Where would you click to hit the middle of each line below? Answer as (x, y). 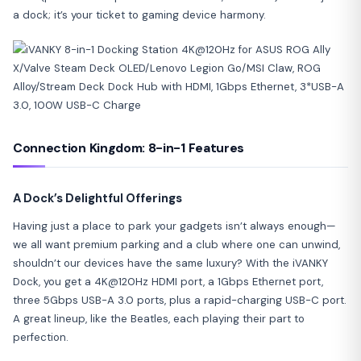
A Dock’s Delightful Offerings (98, 198)
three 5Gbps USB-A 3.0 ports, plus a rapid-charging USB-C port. (180, 300)
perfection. (41, 337)
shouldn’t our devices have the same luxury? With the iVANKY (170, 263)
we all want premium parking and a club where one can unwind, (176, 244)
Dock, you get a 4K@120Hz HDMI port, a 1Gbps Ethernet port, (168, 281)
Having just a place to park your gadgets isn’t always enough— (174, 226)
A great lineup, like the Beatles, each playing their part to (159, 318)
